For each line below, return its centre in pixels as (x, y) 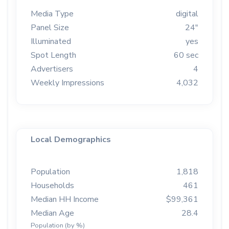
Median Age (52, 213)
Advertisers (52, 69)
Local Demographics (71, 140)
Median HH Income (65, 200)
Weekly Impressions (67, 83)
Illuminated (51, 42)
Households (52, 186)
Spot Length (53, 55)
